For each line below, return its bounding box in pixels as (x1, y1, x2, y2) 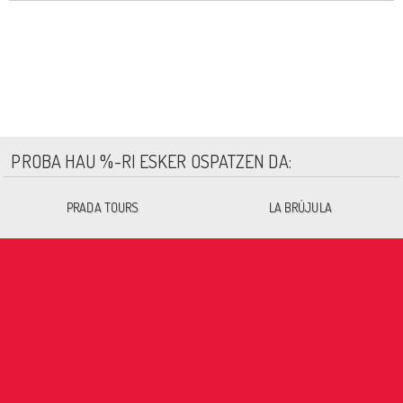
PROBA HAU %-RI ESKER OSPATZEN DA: (11, 149, 291, 174)
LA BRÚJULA (268, 200, 332, 216)
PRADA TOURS (67, 200, 139, 216)
